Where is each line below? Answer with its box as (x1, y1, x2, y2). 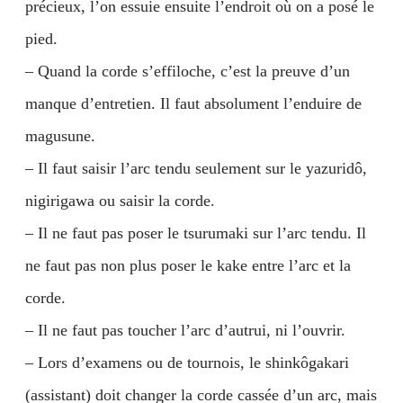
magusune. (25, 127, 95, 145)
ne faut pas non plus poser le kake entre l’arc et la (25, 256, 351, 274)
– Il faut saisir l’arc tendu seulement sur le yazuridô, (25, 159, 367, 177)
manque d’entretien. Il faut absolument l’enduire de (25, 94, 362, 112)
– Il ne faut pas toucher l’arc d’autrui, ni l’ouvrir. (25, 321, 345, 339)
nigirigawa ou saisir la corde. (25, 192, 215, 210)
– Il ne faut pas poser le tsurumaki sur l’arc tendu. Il (25, 224, 366, 242)
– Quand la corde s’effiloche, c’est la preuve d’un (25, 62, 350, 80)
